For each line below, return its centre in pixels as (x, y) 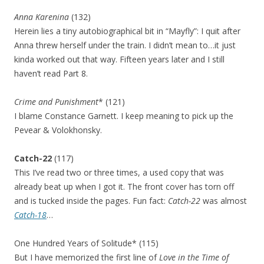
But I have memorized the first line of (87, 257)
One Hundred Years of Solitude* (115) (86, 243)
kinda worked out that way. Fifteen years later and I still (119, 59)
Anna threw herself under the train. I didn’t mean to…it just (125, 45)
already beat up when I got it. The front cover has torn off (124, 187)
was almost (224, 201)
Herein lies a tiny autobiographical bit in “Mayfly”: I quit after (127, 31)
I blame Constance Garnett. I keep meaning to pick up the (124, 116)
